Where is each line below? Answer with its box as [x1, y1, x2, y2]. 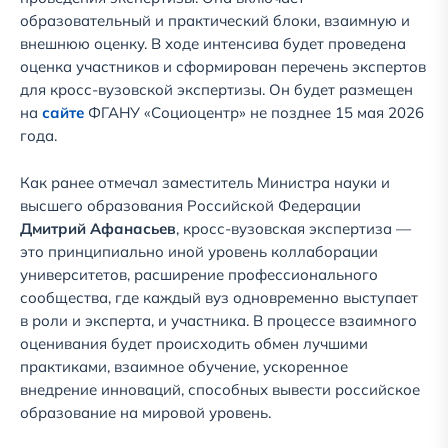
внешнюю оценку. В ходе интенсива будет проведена [20, 34, 406, 54]
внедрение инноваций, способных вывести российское [20, 380, 420, 400]
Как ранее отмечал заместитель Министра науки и [20, 173, 390, 193]
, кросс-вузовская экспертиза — [176, 219, 411, 239]
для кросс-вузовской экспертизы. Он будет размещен [20, 80, 413, 100]
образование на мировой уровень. [20, 403, 271, 423]
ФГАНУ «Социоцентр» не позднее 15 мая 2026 [84, 103, 424, 123]
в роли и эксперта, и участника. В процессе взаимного [20, 311, 417, 331]
